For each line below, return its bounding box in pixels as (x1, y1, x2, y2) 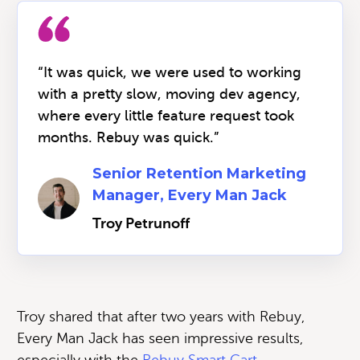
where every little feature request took (38, 107, 294, 124)
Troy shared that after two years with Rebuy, (17, 308, 305, 325)
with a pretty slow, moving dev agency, (38, 85, 301, 102)
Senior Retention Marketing (92, 164, 306, 182)
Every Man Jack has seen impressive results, (17, 329, 303, 346)
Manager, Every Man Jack (92, 186, 287, 204)
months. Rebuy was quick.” (38, 129, 219, 145)
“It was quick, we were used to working (38, 63, 301, 80)
